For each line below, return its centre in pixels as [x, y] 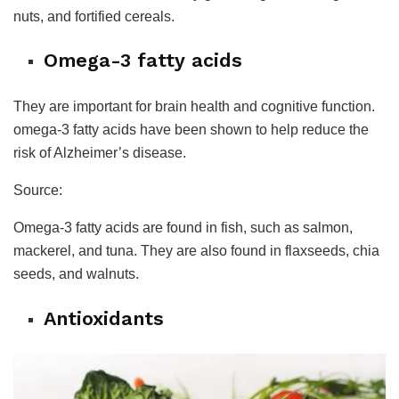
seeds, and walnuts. [76, 274]
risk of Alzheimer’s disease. [100, 153]
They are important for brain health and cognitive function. [194, 107]
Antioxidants [104, 318]
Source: [38, 191]
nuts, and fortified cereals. [94, 16]
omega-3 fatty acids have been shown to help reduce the [191, 130]
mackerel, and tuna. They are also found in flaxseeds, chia [196, 251]
